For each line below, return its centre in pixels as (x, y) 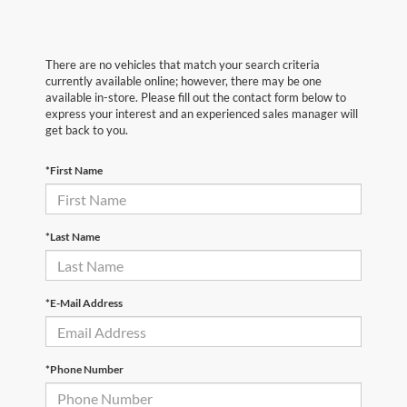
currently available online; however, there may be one (184, 81)
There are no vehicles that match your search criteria (183, 65)
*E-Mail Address (84, 303)
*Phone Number (84, 370)
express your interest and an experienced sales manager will (202, 114)
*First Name (74, 171)
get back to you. (87, 130)
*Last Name (73, 237)
